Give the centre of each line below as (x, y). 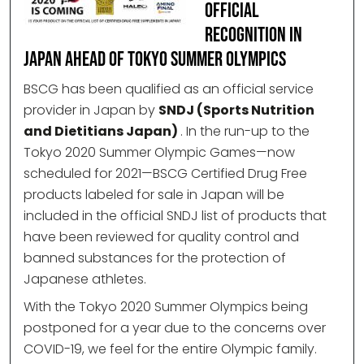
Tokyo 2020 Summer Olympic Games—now (159, 153)
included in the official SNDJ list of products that (175, 216)
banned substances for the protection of (155, 258)
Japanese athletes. (85, 279)
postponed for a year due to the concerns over (175, 328)
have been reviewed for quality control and (161, 237)
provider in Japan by (91, 110)
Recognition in (253, 36)
